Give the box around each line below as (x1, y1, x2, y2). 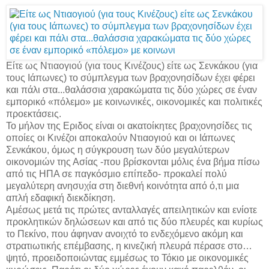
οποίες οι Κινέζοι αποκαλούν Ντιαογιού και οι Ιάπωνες (6, 132, 235, 143)
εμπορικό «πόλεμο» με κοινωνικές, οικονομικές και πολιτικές (6, 96, 262, 107)
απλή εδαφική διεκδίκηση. (6, 192, 115, 203)
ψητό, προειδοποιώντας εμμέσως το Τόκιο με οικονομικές (6, 252, 249, 263)
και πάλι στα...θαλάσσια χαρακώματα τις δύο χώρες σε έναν (6, 84, 257, 95)
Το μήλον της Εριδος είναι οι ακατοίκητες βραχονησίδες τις (6, 120, 252, 131)
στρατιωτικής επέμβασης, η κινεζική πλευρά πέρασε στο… (6, 240, 252, 251)
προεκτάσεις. (6, 108, 61, 119)
